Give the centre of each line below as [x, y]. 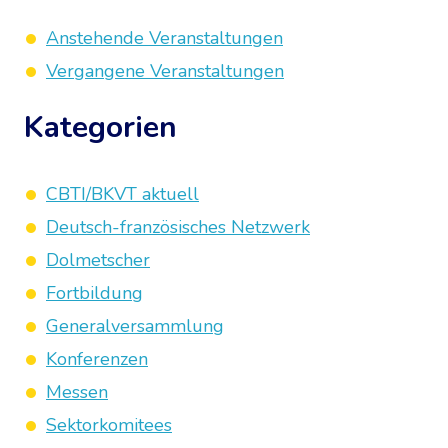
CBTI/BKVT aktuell [122, 194]
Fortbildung [94, 293]
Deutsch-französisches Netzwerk [178, 227]
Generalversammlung [135, 326]
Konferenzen [97, 359]
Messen [77, 392]
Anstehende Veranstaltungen [164, 38]
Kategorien [100, 127]
